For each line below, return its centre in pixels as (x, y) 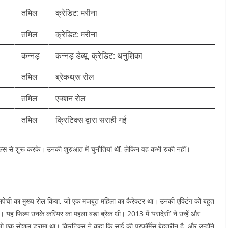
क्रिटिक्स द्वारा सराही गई (91, 120)
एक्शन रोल (71, 98)
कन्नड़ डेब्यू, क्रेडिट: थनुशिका (99, 55)
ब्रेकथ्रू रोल (75, 77)
